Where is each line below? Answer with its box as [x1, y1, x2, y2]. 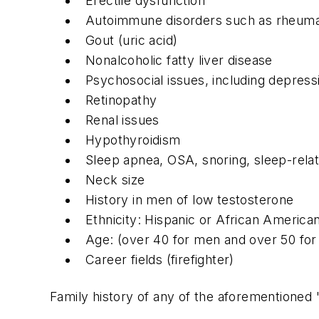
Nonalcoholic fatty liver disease [85, 53, 273, 68]
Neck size [85, 172, 145, 188]
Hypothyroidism [85, 132, 181, 148]
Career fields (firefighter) [85, 252, 234, 268]
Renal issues [85, 113, 159, 128]
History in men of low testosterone [85, 192, 294, 208]
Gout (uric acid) [85, 33, 178, 48]
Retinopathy [85, 93, 157, 108]
